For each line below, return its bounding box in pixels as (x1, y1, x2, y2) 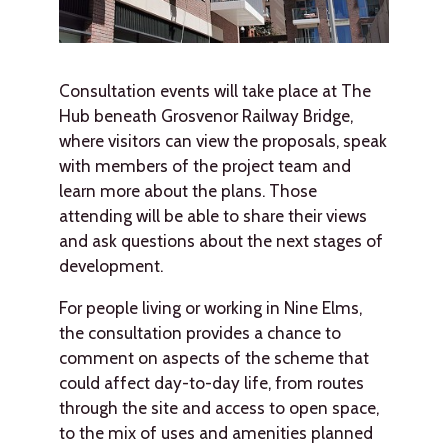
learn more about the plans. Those (58, 179, 317, 201)
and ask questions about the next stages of (58, 229, 383, 251)
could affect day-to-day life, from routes (58, 371, 364, 393)
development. (58, 254, 163, 276)
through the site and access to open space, (58, 396, 379, 418)
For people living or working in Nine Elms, (58, 296, 362, 318)
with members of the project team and (58, 154, 351, 176)
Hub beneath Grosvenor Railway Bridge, (58, 104, 353, 126)
